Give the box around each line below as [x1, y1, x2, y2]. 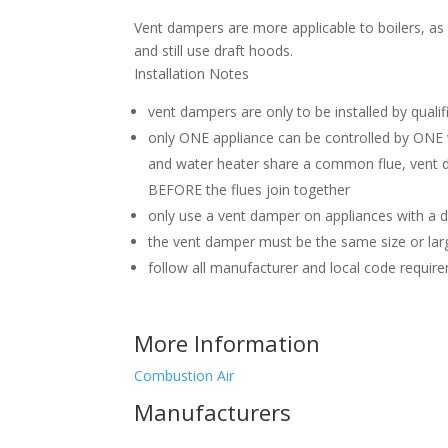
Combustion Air [134, 366, 235, 386]
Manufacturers [134, 397, 292, 428]
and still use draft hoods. [134, 41, 294, 61]
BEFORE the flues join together [148, 180, 351, 200]
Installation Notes [134, 64, 250, 84]
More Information [134, 328, 321, 359]
